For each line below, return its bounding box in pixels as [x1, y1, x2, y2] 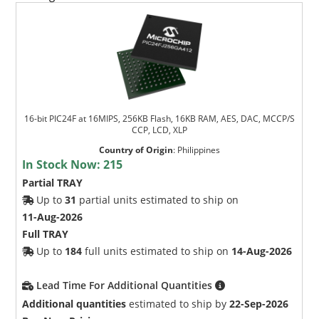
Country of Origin [98, 143, 173, 156]
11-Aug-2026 [22, 209, 83, 224]
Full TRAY [22, 226, 69, 241]
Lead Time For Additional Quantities [36, 278, 216, 292]
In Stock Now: [22, 156, 104, 172]
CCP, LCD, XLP [131, 123, 187, 136]
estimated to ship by [126, 296, 230, 310]
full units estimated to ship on [82, 244, 232, 258]
